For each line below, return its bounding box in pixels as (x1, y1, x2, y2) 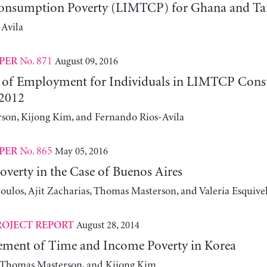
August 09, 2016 (54, 55, 118, 67)
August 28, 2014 (76, 219, 139, 231)
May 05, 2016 (54, 145, 108, 157)
